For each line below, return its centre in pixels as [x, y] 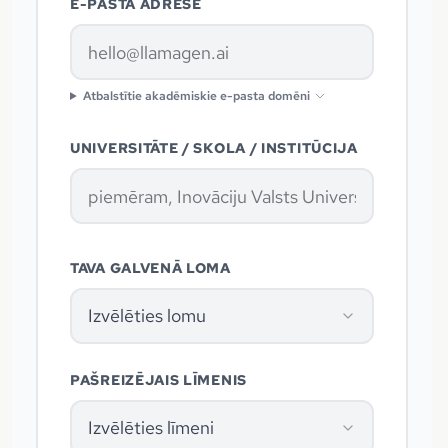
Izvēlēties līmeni [151, 428]
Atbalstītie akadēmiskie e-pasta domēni [196, 96]
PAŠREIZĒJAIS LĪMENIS [158, 380]
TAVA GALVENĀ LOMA [150, 268]
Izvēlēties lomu [147, 316]
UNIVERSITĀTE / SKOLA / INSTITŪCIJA [214, 148]
